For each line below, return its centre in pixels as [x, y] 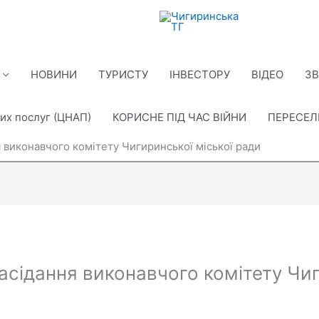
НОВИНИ [54, 74]
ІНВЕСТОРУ [200, 74]
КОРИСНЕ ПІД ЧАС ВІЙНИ [179, 117]
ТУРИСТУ [123, 74]
